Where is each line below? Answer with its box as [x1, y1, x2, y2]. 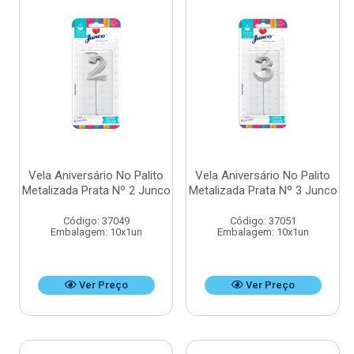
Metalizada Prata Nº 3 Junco [188, 183, 337, 198]
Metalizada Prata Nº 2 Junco [21, 183, 171, 198]
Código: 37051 [229, 215, 296, 228]
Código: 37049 [62, 215, 130, 228]
